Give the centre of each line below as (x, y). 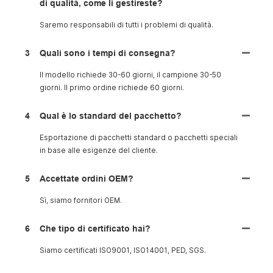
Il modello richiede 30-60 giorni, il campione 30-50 (130, 75)
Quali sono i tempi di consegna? (108, 53)
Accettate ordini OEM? (87, 179)
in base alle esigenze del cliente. (99, 151)
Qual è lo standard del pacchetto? (111, 116)
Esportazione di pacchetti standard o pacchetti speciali (139, 138)
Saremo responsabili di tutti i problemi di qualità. (126, 25)
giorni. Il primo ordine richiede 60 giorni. (112, 88)
